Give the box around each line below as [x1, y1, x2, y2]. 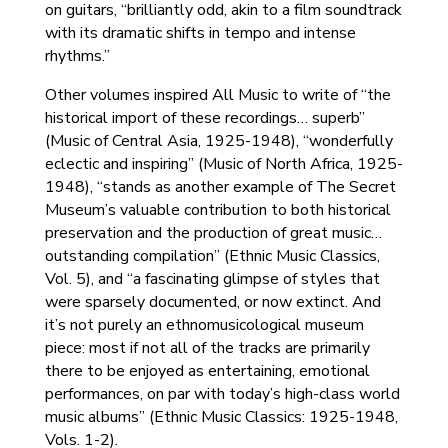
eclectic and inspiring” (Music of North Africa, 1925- [44, 153, 403, 175]
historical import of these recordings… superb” [44, 107, 365, 129]
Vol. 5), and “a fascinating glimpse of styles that [44, 268, 380, 290]
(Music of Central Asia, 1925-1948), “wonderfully [44, 130, 393, 152]
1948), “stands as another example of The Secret [44, 176, 396, 198]
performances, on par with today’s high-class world [44, 383, 400, 405]
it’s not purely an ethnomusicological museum [44, 314, 364, 336]
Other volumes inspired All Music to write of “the [44, 84, 391, 106]
